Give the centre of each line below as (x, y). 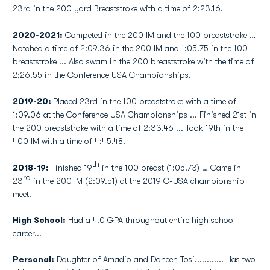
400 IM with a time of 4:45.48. (69, 141)
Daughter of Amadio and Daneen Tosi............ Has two (155, 259)
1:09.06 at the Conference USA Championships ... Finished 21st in (134, 115)
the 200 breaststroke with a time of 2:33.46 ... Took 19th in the (128, 128)
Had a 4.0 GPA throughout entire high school (150, 220)
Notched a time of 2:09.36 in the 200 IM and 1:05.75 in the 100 (130, 48)
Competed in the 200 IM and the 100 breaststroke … (159, 35)
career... (27, 233)
